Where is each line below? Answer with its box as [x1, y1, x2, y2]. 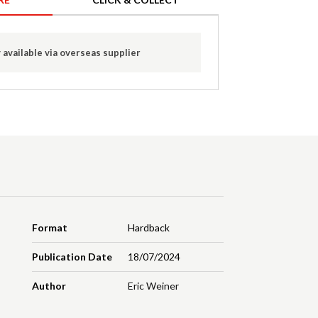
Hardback [127, 221, 170, 234]
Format [32, 221, 68, 234]
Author [32, 280, 67, 292]
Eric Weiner [127, 280, 179, 292]
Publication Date [32, 251, 113, 263]
